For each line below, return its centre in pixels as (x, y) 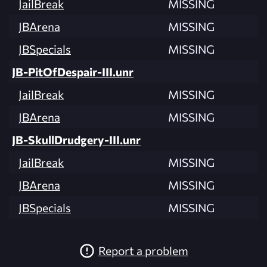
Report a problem (143, 251)
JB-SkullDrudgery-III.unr (76, 140)
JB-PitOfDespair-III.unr (73, 72)
